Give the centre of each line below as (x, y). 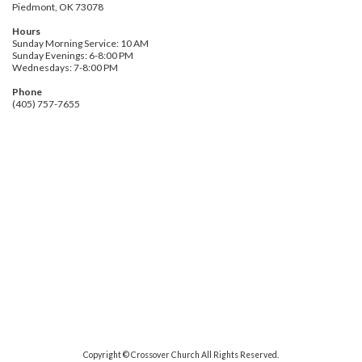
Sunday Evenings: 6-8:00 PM (73, 56)
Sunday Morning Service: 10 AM (80, 44)
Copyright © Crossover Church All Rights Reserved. (181, 355)
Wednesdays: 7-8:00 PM (65, 68)
